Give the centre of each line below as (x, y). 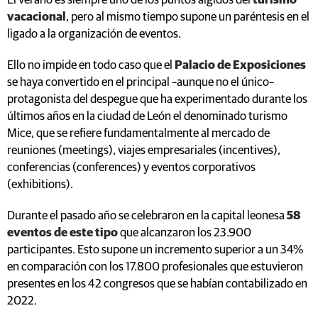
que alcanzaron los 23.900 (185, 233)
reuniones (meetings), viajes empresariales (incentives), (144, 150)
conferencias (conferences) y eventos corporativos (131, 168)
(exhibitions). (40, 185)
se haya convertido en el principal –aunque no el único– (141, 82)
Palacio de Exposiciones (240, 65)
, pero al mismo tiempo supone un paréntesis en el (188, 17)
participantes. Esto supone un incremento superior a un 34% (155, 250)
